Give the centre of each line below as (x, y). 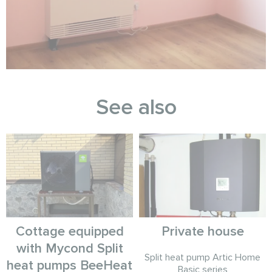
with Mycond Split (70, 249)
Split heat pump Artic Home (202, 258)
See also (136, 107)
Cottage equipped (70, 232)
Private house (202, 232)
